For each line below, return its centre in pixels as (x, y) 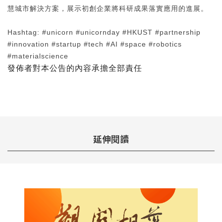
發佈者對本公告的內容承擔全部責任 (75, 68)
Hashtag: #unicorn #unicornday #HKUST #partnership (104, 32)
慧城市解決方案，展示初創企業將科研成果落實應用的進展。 (108, 8)
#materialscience (38, 56)
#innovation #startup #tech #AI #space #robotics (95, 44)
